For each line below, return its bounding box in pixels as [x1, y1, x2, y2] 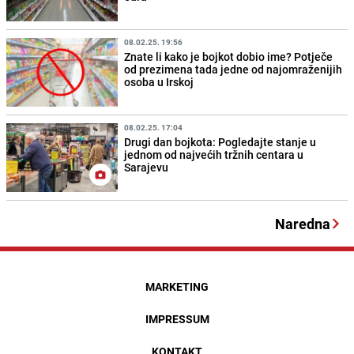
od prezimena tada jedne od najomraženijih [124, 62, 343, 77]
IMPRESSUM [145, 311, 209, 327]
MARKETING [145, 279, 209, 295]
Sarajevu [124, 160, 169, 175]
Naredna [275, 214, 330, 234]
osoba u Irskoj [124, 74, 194, 90]
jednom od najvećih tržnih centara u [124, 147, 304, 163]
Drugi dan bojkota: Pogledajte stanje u [124, 134, 317, 150]
